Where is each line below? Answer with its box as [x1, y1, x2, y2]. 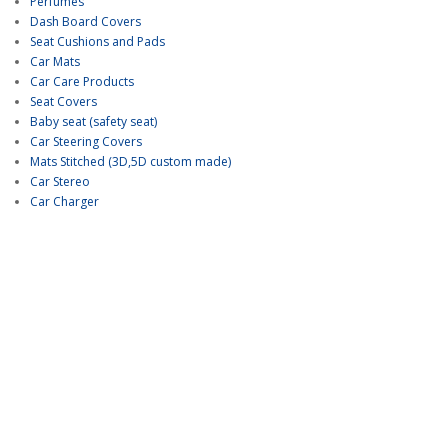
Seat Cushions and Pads [30, 33, 165, 50]
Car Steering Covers [30, 133, 142, 150]
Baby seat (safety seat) [30, 113, 157, 130]
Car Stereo [30, 173, 90, 190]
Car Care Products [30, 73, 134, 90]
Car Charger [30, 193, 99, 210]
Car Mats [30, 53, 80, 70]
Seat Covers [30, 93, 97, 110]
